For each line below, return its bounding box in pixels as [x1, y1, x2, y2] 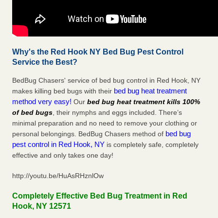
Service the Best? [12, 58, 77, 67]
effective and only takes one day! [12, 151, 113, 160]
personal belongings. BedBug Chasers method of [12, 130, 165, 138]
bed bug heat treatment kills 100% [87, 98, 200, 106]
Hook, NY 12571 [12, 202, 71, 211]
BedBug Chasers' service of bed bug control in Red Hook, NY [12, 76, 200, 85]
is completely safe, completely [105, 141, 199, 149]
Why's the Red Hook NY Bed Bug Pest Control [12, 48, 183, 56]
